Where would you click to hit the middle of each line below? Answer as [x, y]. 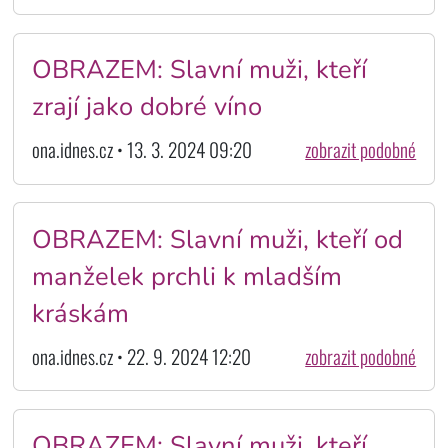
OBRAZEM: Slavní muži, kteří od [217, 239]
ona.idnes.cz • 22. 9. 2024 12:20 [141, 356]
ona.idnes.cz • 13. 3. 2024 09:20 [141, 149]
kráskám [80, 313]
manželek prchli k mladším [186, 276]
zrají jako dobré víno [146, 107]
